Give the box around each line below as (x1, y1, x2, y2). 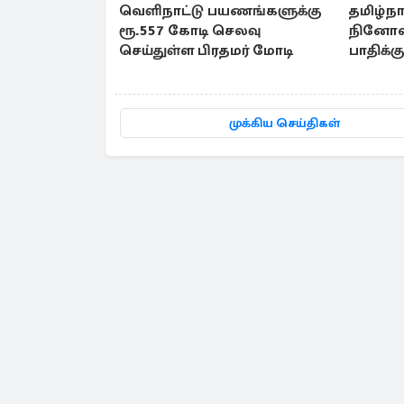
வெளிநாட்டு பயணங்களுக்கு (119, 2, 321, 21)
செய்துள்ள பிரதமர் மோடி (119, 41, 293, 60)
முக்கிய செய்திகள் (229, 115, 341, 132)
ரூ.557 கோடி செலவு (119, 22, 261, 41)
